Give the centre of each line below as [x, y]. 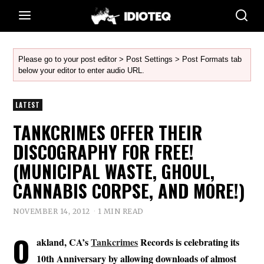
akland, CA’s [64, 242]
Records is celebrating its [189, 242]
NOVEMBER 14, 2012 [52, 211]
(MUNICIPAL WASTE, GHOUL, [114, 171]
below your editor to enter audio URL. [82, 70]
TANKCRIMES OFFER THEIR [108, 132]
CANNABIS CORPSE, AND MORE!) [129, 191]
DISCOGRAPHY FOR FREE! [104, 152]
